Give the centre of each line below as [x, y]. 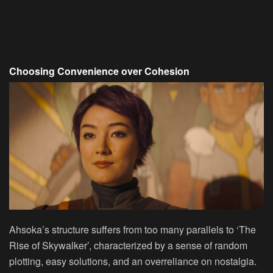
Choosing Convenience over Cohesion [99, 71]
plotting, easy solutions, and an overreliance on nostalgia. [133, 261]
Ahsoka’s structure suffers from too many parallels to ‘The [133, 229]
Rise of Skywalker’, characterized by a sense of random [128, 245]
